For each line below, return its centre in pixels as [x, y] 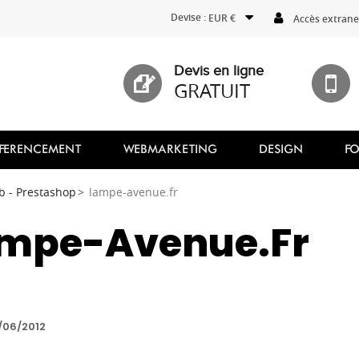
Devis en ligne [219, 71]
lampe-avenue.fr [133, 192]
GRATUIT [212, 90]
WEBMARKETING [170, 150]
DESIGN [281, 150]
